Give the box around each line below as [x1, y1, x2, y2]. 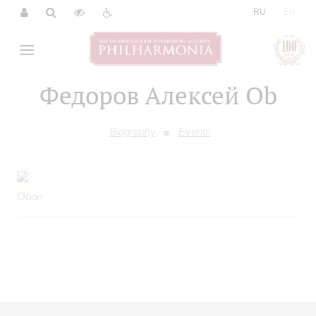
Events [178, 126, 211, 138]
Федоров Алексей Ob [39, 78, 277, 111]
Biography [109, 126, 156, 138]
